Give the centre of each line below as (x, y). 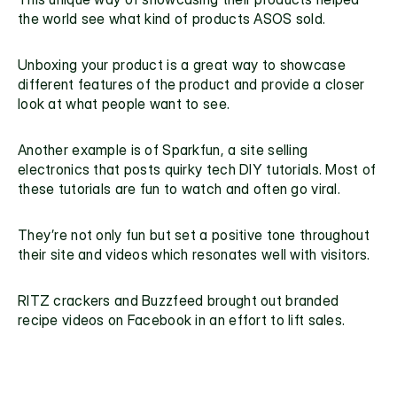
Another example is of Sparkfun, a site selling (163, 149)
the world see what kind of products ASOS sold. (172, 18)
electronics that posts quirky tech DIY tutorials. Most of (197, 169)
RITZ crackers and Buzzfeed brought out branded (179, 300)
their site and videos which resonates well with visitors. (194, 254)
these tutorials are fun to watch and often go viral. (179, 188)
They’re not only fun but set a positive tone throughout (194, 234)
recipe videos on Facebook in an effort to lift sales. (183, 319)
